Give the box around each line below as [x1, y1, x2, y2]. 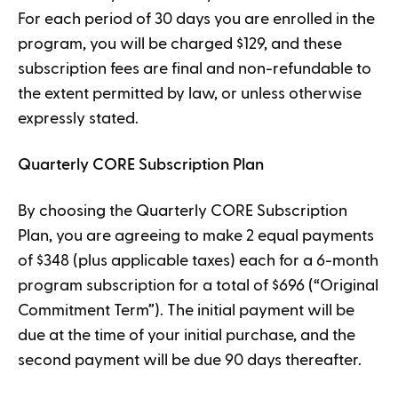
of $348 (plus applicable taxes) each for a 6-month [18, 253, 378, 268]
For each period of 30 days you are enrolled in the [18, 12, 375, 27]
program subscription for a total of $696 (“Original [18, 278, 378, 293]
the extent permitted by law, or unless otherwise [18, 86, 362, 101]
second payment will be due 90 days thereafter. [18, 353, 362, 368]
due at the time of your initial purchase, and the [18, 328, 355, 343]
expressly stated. [18, 111, 139, 126]
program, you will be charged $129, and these [18, 36, 342, 52]
